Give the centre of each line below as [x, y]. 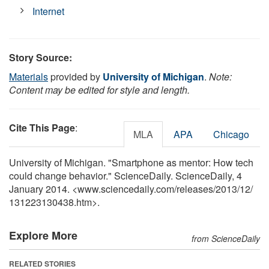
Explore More [43, 235]
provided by [75, 76]
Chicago [231, 134]
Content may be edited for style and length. [99, 89]
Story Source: [41, 57]
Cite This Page [42, 127]
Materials [29, 76]
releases [195, 189]
